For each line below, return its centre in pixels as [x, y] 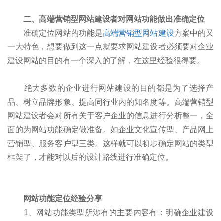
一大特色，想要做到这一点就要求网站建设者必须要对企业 [110, 46]
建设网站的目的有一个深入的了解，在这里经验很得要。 [106, 60]
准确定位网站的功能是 [55, 33]
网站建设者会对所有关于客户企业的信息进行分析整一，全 [110, 115]
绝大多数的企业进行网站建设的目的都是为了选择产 [110, 88]
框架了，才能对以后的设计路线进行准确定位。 [90, 157]
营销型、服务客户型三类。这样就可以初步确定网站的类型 [110, 143]
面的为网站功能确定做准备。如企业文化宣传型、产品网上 [110, 129]
